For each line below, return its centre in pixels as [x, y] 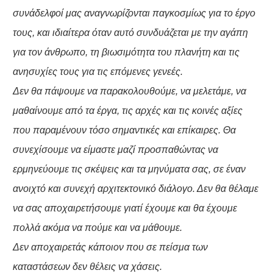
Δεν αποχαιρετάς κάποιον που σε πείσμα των [110, 247]
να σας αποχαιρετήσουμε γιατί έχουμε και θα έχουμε [125, 208]
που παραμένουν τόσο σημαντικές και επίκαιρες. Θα [124, 130]
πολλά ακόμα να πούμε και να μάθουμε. [97, 228]
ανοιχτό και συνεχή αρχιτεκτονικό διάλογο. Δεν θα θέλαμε [135, 189]
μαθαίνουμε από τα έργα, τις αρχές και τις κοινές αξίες [127, 111]
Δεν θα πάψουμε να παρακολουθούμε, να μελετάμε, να [129, 91]
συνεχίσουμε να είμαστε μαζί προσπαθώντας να [115, 150]
